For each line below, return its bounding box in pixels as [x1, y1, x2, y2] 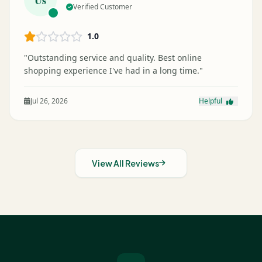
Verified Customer [73, 1, 132, 12]
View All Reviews [92, 157, 159, 168]
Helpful [199, 95, 224, 106]
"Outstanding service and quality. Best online [24, 51, 202, 63]
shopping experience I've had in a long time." [24, 64, 203, 76]
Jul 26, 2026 [30, 95, 68, 106]
